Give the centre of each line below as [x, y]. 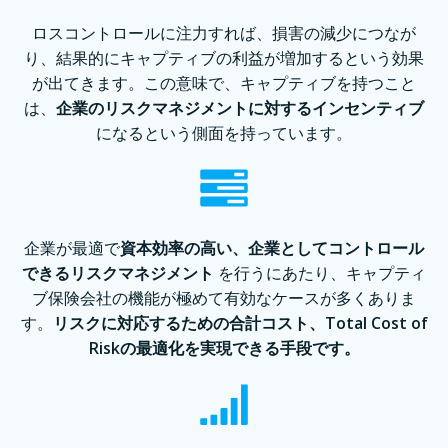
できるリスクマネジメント [118, 273]
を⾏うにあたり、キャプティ [322, 273]
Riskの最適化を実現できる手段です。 [224, 348]
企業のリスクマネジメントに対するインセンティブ [240, 108]
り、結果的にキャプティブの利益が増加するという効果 [224, 58]
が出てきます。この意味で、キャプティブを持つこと [224, 83]
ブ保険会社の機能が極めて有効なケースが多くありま [224, 298]
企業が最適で [72, 248]
